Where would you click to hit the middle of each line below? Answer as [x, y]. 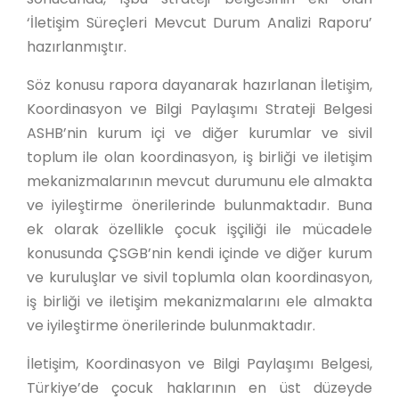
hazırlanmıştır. [77, 47]
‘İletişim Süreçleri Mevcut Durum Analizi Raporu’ [199, 23]
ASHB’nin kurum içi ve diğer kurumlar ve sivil [199, 133]
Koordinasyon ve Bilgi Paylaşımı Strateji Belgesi [199, 109]
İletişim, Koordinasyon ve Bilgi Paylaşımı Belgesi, [199, 364]
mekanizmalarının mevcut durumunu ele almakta [199, 181]
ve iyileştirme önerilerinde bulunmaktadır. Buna [199, 205]
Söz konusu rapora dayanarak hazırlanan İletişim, [199, 85]
